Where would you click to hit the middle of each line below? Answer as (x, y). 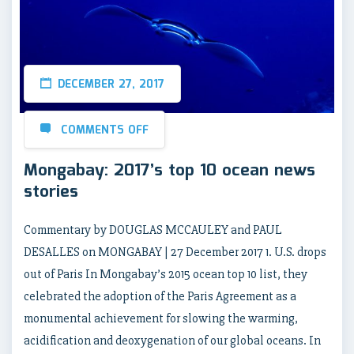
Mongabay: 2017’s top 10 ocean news (169, 171)
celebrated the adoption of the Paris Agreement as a (160, 297)
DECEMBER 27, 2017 (111, 85)
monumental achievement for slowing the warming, (161, 319)
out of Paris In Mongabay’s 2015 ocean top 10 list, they (166, 275)
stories (51, 192)
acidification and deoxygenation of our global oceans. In (172, 341)
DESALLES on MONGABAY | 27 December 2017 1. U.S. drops (175, 252)
